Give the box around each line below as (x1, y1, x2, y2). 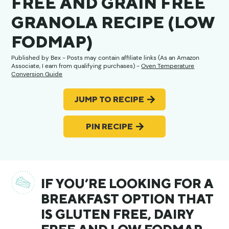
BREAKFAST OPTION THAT (41, 191, 214, 207)
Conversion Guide (11, 70, 63, 78)
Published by (11, 53, 51, 62)
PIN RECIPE (85, 121, 133, 131)
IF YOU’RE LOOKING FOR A (41, 175, 214, 191)
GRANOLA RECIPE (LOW (11, 12, 216, 32)
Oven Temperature (141, 61, 195, 70)
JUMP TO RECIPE (74, 94, 144, 104)
